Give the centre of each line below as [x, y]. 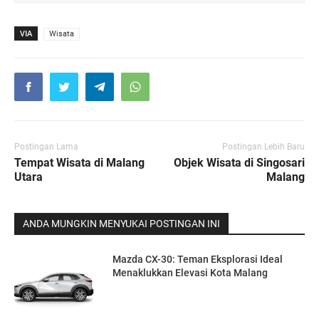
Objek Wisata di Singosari [239, 162]
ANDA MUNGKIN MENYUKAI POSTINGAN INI [121, 223]
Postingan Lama [46, 146]
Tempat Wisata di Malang [79, 162]
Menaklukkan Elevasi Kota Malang [190, 272]
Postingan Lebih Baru [263, 146]
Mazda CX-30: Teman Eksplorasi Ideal [198, 259]
